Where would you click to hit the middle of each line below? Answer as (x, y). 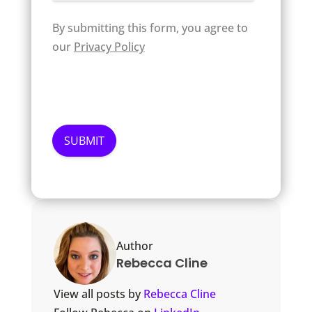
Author (134, 246)
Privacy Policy (109, 47)
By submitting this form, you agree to (150, 28)
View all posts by (98, 294)
